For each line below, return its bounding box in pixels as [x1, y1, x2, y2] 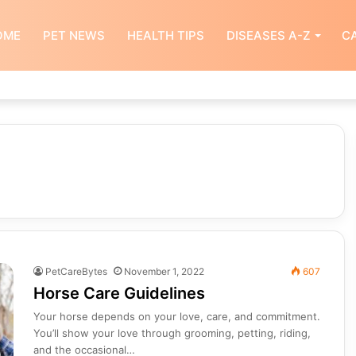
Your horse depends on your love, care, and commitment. [33, 310, 320, 323]
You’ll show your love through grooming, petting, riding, [33, 327, 311, 339]
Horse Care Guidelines [33, 284, 205, 303]
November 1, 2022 [123, 265, 204, 277]
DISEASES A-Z [226, 28, 311, 43]
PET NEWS [42, 28, 105, 43]
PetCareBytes [44, 265, 107, 277]
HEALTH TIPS [126, 28, 204, 43]
